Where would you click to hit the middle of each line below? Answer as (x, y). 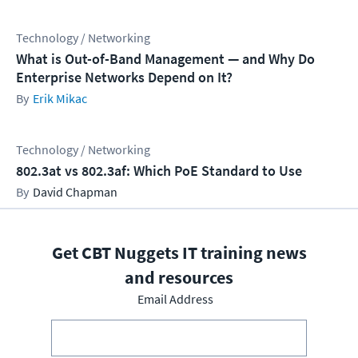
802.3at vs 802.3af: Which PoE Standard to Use (159, 171)
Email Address (175, 299)
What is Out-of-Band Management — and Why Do (165, 59)
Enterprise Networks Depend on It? (124, 78)
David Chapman (75, 192)
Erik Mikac (60, 99)
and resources (179, 278)
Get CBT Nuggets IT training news (179, 253)
